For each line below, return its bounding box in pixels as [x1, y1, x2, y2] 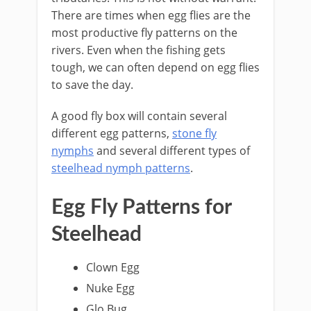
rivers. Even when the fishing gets [51, 42, 226, 58]
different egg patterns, [51, 126, 172, 141]
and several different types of [94, 143, 250, 158]
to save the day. [51, 77, 133, 92]
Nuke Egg [86, 280, 135, 296]
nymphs [51, 143, 94, 158]
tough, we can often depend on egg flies [51, 60, 260, 75]
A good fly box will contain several [51, 108, 227, 124]
